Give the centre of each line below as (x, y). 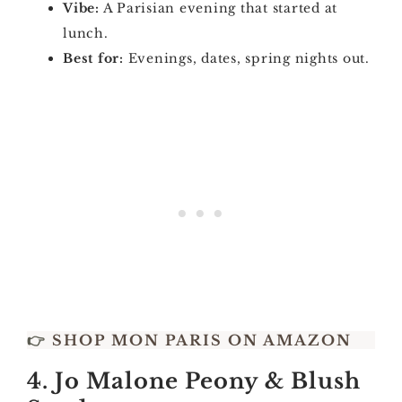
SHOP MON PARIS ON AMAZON (199, 340)
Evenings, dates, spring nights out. (246, 58)
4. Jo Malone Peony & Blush (194, 381)
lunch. (86, 33)
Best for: (93, 58)
